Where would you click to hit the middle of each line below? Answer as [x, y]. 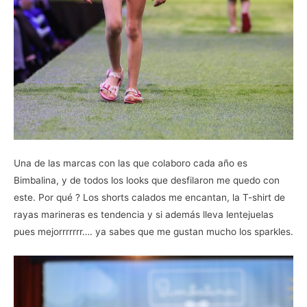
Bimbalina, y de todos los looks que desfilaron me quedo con [147, 180]
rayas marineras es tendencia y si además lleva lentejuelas [144, 214]
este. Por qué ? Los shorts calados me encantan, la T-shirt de [149, 197]
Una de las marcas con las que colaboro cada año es [131, 163]
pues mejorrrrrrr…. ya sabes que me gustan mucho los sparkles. [153, 231]
